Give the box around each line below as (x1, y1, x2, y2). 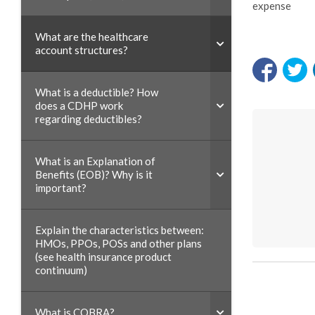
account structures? (35, 44, 128, 56)
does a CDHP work (35, 99, 123, 112)
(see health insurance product (35, 250, 172, 263)
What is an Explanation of (35, 155, 155, 167)
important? (35, 181, 86, 194)
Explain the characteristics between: (35, 224, 204, 236)
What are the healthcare (35, 30, 148, 43)
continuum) (35, 264, 87, 276)
